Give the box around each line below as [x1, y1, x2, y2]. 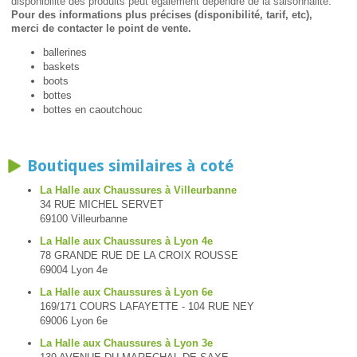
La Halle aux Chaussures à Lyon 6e [40, 286, 213, 299]
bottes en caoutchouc [42, 104, 143, 116]
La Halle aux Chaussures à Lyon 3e [40, 337, 213, 350]
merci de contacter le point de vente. [10, 22, 191, 35]
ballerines [42, 46, 87, 59]
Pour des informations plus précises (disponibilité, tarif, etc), [10, 9, 312, 22]
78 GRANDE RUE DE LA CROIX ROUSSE [40, 249, 238, 262]
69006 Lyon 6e [40, 315, 108, 328]
